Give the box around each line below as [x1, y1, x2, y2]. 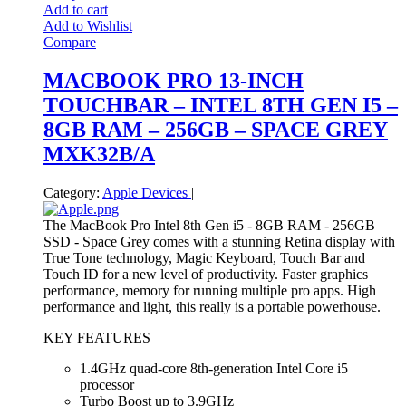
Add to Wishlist [43, 18, 132, 34]
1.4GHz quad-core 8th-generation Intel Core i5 [80, 361, 348, 377]
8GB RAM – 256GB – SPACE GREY [43, 118, 388, 142]
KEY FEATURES [43, 330, 150, 346]
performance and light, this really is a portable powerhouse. [43, 299, 381, 315]
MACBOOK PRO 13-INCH [43, 69, 304, 93]
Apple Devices [102, 185, 191, 201]
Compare [43, 34, 96, 51]
